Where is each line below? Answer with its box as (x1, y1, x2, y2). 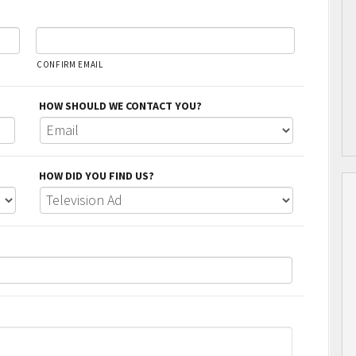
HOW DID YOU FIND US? (38, 168, 154, 183)
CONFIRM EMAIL (37, 58, 103, 70)
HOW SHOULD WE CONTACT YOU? (38, 98, 202, 113)
